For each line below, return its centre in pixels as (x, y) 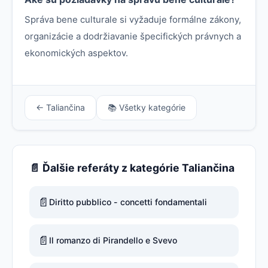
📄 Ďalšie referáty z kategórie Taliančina (132, 167)
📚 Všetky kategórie (147, 107)
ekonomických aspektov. (76, 53)
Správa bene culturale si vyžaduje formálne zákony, (133, 19)
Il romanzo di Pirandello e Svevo (113, 240)
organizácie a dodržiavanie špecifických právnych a (133, 36)
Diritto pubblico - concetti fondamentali (128, 202)
